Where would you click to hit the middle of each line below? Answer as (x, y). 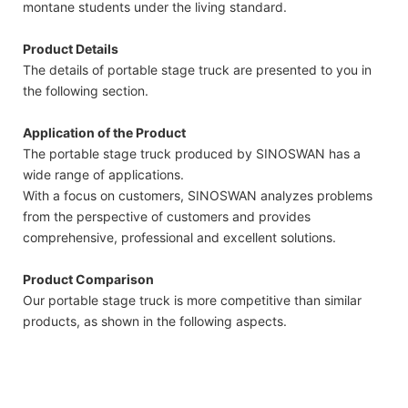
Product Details (71, 49)
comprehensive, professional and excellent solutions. (179, 238)
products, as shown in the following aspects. (155, 321)
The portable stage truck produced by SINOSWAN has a (192, 154)
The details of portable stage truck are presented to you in (197, 70)
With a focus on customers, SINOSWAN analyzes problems (198, 196)
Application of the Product (104, 133)
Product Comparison (88, 280)
